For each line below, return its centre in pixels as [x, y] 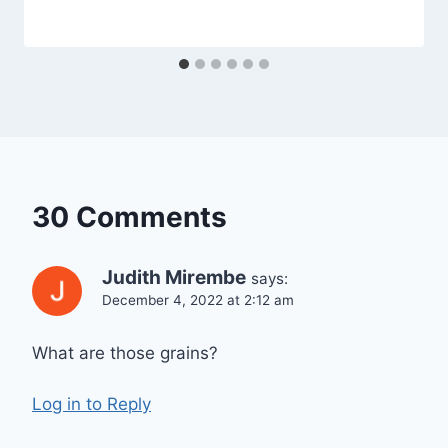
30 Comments [129, 217]
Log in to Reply [91, 403]
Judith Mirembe [174, 278]
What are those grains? [125, 353]
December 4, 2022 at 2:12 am [198, 300]
